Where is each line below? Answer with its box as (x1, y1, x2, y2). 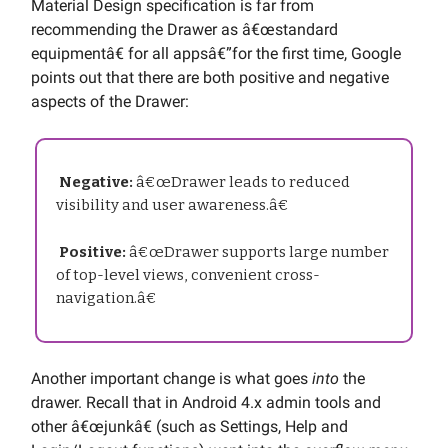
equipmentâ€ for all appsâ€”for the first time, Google (31, 44, 401, 64)
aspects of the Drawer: (31, 92, 189, 112)
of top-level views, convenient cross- (56, 266, 320, 285)
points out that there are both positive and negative (31, 68, 389, 88)
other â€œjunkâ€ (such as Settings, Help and (31, 417, 348, 437)
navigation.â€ (56, 289, 157, 308)
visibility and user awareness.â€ (56, 196, 289, 215)
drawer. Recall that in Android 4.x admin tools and (31, 393, 381, 413)
